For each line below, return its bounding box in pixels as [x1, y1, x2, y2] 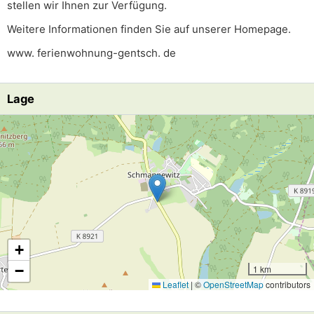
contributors [264, 278, 310, 290]
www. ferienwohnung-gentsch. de [7, 46, 176, 60]
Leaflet [161, 278, 189, 290]
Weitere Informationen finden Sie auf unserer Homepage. [7, 22, 291, 36]
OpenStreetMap [203, 278, 264, 290]
